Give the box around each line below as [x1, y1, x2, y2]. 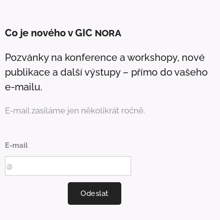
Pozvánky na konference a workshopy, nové [5, 52, 205, 64]
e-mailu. [5, 81, 42, 93]
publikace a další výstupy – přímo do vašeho [5, 66, 208, 79]
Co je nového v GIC [5, 27, 92, 39]
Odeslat [81, 189, 109, 198]
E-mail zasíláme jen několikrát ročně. [5, 106, 145, 116]
